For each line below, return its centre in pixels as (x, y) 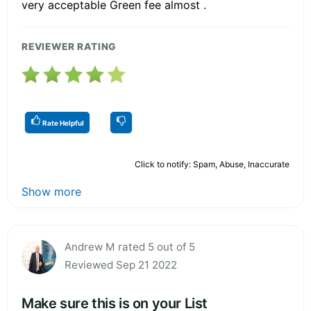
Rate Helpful (62, 123)
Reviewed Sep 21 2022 (121, 264)
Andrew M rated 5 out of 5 (130, 246)
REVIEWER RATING (69, 46)
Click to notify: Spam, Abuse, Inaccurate (212, 164)
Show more (51, 191)
